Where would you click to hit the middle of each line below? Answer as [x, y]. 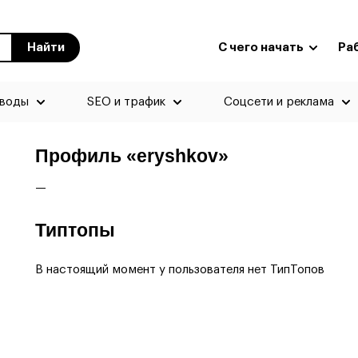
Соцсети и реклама [278, 102]
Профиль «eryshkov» [132, 156]
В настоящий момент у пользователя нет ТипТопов [180, 270]
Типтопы [75, 231]
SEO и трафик [126, 102]
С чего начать [262, 48]
